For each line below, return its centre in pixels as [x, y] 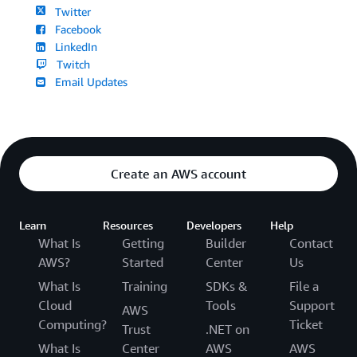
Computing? [73, 325]
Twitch [71, 65]
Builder [226, 243]
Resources [128, 226]
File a [304, 286]
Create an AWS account [178, 174]
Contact [311, 243]
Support [312, 306]
